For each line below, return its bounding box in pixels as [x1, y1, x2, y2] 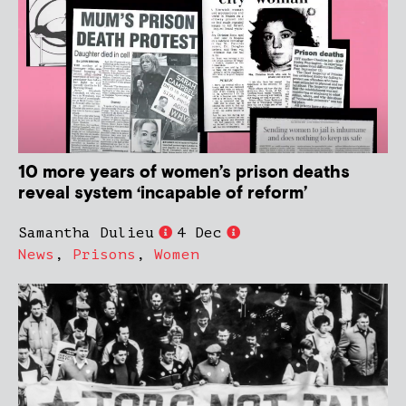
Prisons [72, 246, 136, 263]
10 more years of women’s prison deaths [18, 160, 350, 184]
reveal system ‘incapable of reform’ [18, 181, 307, 205]
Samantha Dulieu [18, 224, 154, 241]
